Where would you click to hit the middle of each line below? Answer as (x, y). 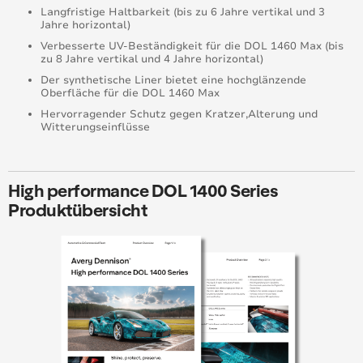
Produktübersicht (77, 209)
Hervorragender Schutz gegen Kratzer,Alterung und (179, 114)
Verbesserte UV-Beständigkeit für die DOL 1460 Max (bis (192, 46)
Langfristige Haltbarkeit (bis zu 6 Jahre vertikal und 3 (183, 12)
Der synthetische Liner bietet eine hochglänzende (173, 80)
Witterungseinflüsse (95, 127)
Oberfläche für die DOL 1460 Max (130, 93)
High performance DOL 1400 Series (143, 189)
